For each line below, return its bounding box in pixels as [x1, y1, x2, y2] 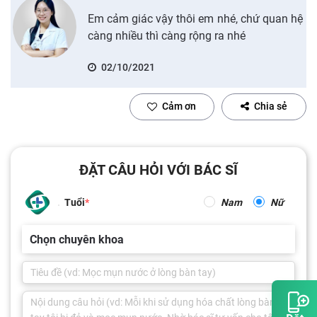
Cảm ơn [162, 100, 196, 112]
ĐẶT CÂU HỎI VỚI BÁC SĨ [79, 161, 238, 178]
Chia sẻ [254, 100, 287, 112]
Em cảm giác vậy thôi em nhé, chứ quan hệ [87, 11, 303, 25]
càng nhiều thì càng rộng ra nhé [87, 28, 246, 42]
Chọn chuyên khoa [30, 232, 124, 246]
